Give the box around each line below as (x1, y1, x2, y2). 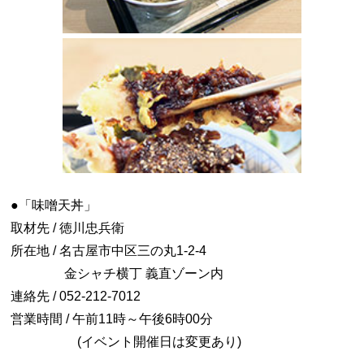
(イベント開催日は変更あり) (77, 334, 242, 349)
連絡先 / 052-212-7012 (11, 288, 141, 303)
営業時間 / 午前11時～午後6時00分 (11, 311, 214, 326)
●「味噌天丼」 (11, 197, 97, 212)
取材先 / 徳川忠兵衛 (11, 220, 125, 235)
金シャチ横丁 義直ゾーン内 (64, 266, 224, 280)
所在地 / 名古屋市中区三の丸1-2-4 (11, 243, 207, 258)
